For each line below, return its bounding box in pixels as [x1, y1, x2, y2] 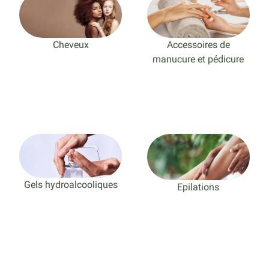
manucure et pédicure [153, 53, 244, 65]
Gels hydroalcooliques [23, 179, 118, 191]
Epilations [177, 181, 220, 193]
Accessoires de [166, 39, 230, 51]
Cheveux [52, 39, 89, 51]
